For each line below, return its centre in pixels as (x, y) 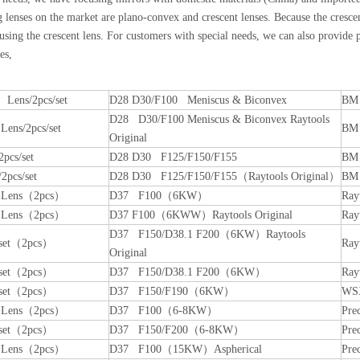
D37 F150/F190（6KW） (172, 291)
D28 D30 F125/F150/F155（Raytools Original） (225, 176)
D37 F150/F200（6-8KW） (177, 330)
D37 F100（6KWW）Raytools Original (201, 215)
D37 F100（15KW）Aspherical (186, 349)
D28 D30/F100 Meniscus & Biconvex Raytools (219, 119)
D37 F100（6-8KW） (164, 311)
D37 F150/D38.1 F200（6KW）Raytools (207, 234)
